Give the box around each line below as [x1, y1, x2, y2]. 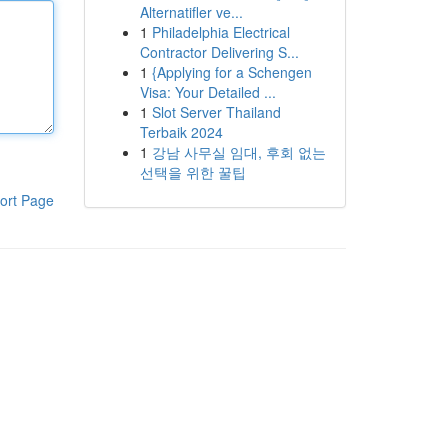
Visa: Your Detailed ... [139, 82, 276, 102]
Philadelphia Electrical [151, 22, 290, 42]
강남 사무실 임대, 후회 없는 [151, 142, 326, 162]
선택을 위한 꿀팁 [139, 162, 246, 182]
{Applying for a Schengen [151, 62, 312, 82]
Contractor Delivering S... [139, 42, 299, 62]
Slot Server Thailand [151, 102, 281, 122]
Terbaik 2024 [139, 122, 223, 142]
